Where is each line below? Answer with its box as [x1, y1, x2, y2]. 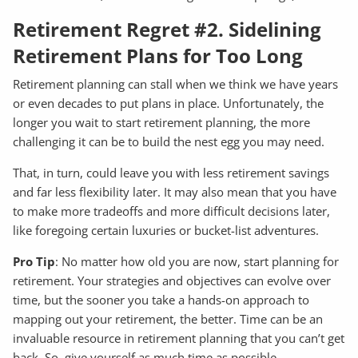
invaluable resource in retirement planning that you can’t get [13, 330, 345, 347]
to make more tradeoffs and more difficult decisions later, [13, 203, 331, 220]
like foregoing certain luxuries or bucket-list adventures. [13, 222, 320, 239]
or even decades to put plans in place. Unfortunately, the [13, 95, 324, 112]
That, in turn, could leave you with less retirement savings [13, 165, 330, 181]
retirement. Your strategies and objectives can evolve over [13, 272, 332, 289]
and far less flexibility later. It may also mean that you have [13, 184, 337, 201]
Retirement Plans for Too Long [13, 42, 304, 69]
